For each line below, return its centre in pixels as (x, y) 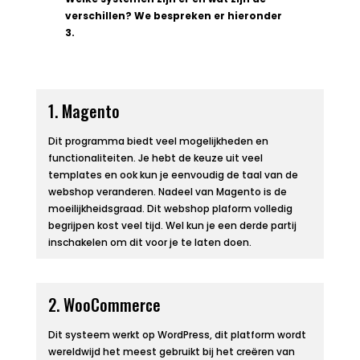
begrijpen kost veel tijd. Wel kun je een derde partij (172, 225)
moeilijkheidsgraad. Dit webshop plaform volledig (170, 208)
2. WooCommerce (104, 304)
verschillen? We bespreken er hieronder (173, 15)
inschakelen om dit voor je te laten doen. (149, 242)
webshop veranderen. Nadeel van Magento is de (167, 191)
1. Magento (84, 110)
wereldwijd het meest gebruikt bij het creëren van (171, 351)
